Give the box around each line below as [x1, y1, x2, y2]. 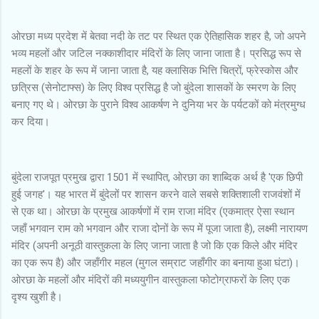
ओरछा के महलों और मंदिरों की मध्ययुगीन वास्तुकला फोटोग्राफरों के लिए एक [11, 273, 290, 286]
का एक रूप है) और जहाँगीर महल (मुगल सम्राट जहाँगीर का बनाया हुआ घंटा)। [11, 256, 300, 269]
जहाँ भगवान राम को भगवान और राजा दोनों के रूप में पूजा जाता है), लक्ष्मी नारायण [11, 221, 308, 235]
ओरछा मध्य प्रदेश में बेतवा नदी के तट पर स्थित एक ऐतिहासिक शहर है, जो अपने [11, 29, 306, 43]
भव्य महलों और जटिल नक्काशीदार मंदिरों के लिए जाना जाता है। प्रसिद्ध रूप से [11, 46, 301, 60]
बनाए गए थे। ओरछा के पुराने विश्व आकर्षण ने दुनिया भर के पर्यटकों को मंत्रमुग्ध [11, 98, 305, 111]
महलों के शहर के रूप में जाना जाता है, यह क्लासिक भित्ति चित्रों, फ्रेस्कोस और [11, 63, 298, 77]
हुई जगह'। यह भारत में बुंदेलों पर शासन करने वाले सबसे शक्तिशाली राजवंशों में [11, 187, 300, 201]
